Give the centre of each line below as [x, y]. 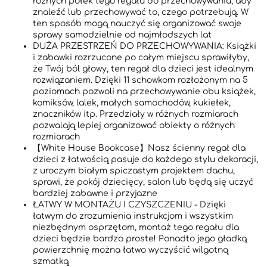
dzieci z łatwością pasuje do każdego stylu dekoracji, [145, 160]
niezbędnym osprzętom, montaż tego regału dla [136, 228]
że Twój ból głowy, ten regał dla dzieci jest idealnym [143, 69]
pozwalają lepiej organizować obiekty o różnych [134, 126]
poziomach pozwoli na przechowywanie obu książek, [144, 92]
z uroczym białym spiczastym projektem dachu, [134, 171]
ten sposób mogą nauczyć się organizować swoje [137, 24]
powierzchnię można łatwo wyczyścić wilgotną [131, 250]
